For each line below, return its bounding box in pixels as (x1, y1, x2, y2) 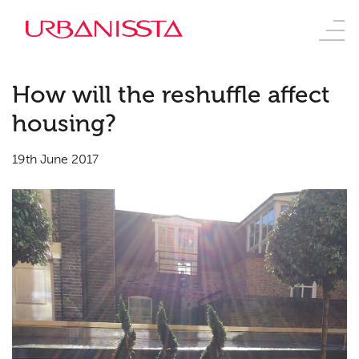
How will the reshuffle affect (12, 80, 330, 109)
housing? (12, 109, 116, 138)
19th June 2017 (12, 151, 99, 167)
